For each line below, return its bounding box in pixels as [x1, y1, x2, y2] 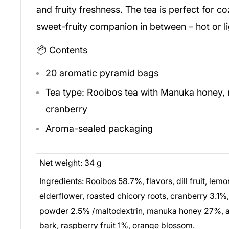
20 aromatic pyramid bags [45, 67, 158, 79]
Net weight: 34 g [39, 157, 102, 168]
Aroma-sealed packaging [45, 123, 153, 134]
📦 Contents [36, 44, 87, 55]
